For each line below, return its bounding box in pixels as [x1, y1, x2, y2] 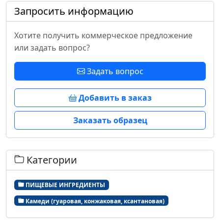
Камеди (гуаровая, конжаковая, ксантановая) [24, 196, 165, 205]
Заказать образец [73, 114, 147, 126]
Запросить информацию [14, 4, 134, 18]
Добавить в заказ [76, 92, 152, 103]
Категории [24, 153, 77, 166]
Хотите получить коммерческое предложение [14, 29, 192, 41]
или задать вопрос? [14, 42, 90, 53]
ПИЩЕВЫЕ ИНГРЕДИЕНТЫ [24, 180, 105, 189]
